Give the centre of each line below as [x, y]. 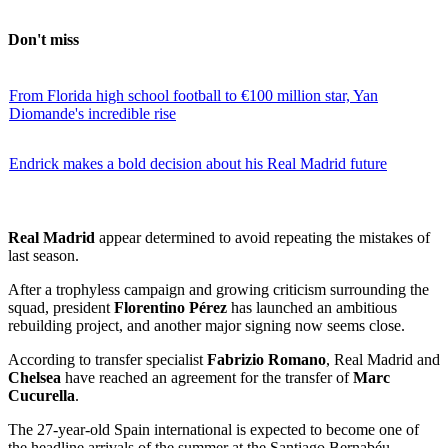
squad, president [61, 307]
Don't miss [43, 40]
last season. [43, 255]
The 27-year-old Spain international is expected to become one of [213, 429]
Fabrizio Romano [266, 359]
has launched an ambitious [312, 307]
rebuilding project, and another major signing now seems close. [206, 325]
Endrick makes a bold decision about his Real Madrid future [198, 163]
